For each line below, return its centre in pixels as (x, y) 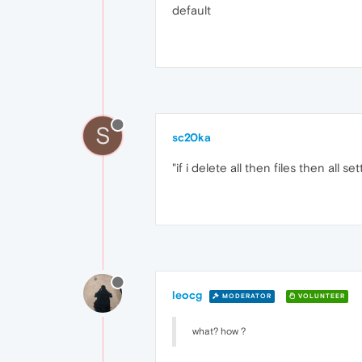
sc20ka (192, 137)
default (192, 10)
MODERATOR (246, 296)
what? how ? (219, 331)
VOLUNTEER (320, 296)
